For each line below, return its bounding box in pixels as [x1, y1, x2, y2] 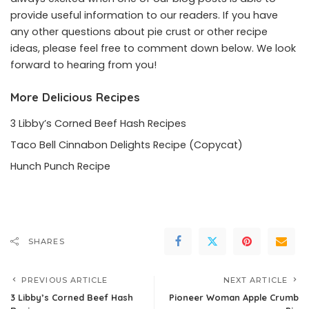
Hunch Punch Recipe [10, 159, 110, 173]
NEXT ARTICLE [223, 275, 288, 285]
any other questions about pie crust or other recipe [10, 25, 268, 39]
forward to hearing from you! [10, 58, 157, 72]
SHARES [28, 236, 65, 246]
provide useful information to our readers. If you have [10, 8, 278, 23]
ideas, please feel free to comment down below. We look [10, 41, 296, 56]
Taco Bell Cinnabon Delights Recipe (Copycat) [10, 137, 243, 152]
